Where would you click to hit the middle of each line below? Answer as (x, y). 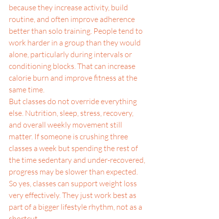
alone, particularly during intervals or (71, 54)
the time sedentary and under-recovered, (78, 160)
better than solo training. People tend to (77, 31)
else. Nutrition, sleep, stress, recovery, (72, 113)
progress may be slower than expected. (73, 172)
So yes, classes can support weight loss (74, 183)
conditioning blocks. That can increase (73, 66)
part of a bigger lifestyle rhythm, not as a (76, 207)
